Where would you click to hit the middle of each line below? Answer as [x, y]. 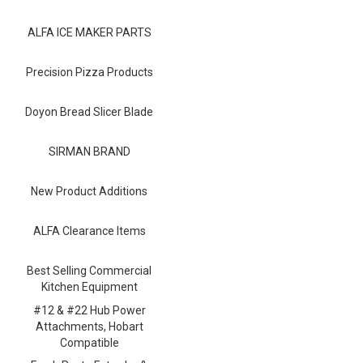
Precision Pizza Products [89, 72]
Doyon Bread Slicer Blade [89, 111]
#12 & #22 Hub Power [89, 310]
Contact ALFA [181, 34]
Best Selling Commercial [89, 270]
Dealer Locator [181, 67]
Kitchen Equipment [89, 286]
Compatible [89, 342]
